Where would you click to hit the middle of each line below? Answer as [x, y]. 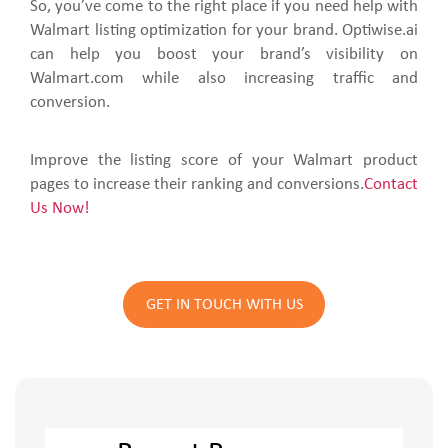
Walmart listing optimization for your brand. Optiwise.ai [224, 31]
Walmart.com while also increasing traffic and [224, 79]
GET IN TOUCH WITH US [224, 304]
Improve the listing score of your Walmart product [224, 161]
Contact [391, 185]
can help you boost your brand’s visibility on [224, 55]
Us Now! [60, 209]
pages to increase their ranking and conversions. [197, 185]
